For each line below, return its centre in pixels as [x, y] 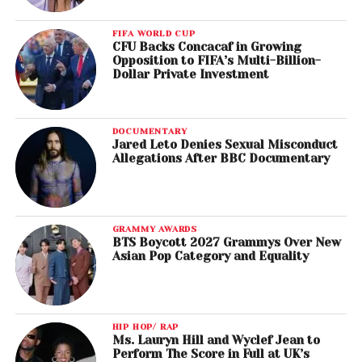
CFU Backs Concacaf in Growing [206, 47]
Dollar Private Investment [190, 75]
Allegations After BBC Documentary [221, 159]
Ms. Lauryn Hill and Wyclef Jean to [216, 341]
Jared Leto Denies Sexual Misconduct [225, 145]
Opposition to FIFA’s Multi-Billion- [216, 61]
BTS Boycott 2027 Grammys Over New [226, 243]
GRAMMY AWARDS [155, 229]
